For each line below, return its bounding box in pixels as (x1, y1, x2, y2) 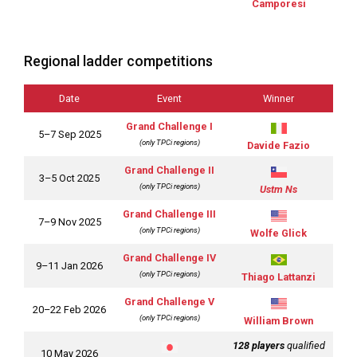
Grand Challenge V (124, 296, 214, 308)
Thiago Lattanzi (241, 270, 316, 283)
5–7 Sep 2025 (37, 128, 101, 141)
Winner (263, 92, 294, 105)
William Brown (244, 314, 313, 327)
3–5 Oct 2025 (39, 172, 100, 185)
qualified (284, 339, 325, 352)
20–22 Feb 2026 (33, 304, 106, 316)
